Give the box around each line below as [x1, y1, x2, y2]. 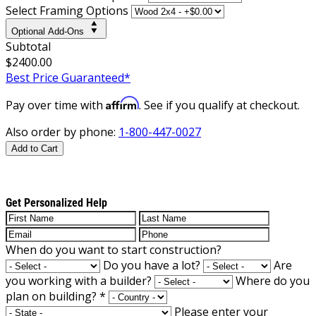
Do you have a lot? [103, 257, 200, 273]
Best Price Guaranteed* [6, 69, 130, 85]
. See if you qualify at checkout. [139, 97, 300, 113]
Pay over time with [6, 97, 106, 113]
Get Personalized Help [6, 195, 107, 209]
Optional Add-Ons [11, 25, 84, 37]
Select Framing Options [6, 2, 128, 18]
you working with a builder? [6, 272, 152, 288]
